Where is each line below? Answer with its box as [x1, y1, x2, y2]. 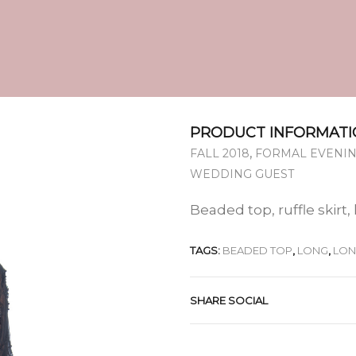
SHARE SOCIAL [190, 293, 268, 307]
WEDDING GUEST [190, 166, 294, 181]
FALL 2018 [190, 145, 250, 161]
